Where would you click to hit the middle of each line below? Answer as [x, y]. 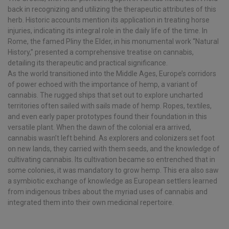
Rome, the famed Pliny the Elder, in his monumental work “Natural [113, 42]
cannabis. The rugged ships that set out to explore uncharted [105, 95]
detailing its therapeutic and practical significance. [88, 63]
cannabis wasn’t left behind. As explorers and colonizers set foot [111, 138]
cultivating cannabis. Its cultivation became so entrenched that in [111, 160]
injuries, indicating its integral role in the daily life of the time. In [108, 31]
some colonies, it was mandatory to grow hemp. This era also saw [113, 170]
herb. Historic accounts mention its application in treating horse [109, 20]
